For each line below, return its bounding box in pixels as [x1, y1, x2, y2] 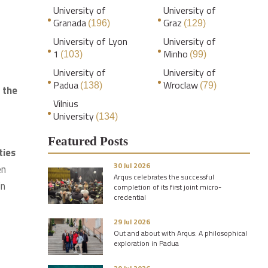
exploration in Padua [114, 237, 179, 249]
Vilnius [53, 96, 78, 111]
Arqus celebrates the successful [114, 171, 214, 182]
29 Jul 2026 [114, 216, 150, 227]
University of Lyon [53, 34, 127, 48]
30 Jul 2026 [114, 160, 150, 171]
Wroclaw [163, 78, 198, 92]
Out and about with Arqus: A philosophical [114, 227, 247, 239]
